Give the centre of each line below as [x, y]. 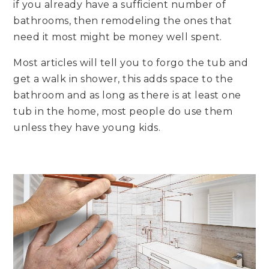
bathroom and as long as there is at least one [127, 95]
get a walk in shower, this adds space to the [123, 79]
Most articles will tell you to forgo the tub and [131, 62]
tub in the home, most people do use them [123, 111]
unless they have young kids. [87, 127]
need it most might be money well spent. [118, 37]
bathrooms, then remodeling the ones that [123, 20]
